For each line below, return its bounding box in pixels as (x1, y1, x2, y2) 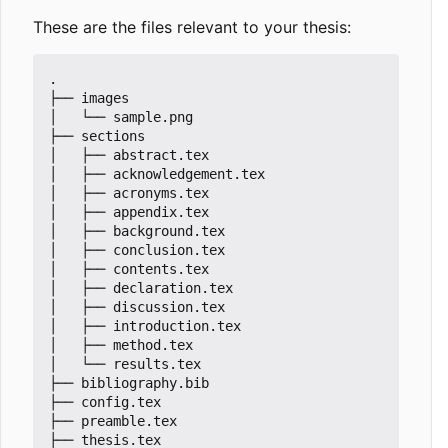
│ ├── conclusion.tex (49, 241, 225, 258)
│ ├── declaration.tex (49, 279, 233, 296)
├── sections (49, 127, 145, 144)
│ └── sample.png (49, 108, 193, 125)
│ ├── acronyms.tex (49, 184, 209, 201)
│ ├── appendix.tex (49, 203, 209, 220)
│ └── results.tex (49, 355, 201, 372)
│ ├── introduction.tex (49, 317, 241, 334)
